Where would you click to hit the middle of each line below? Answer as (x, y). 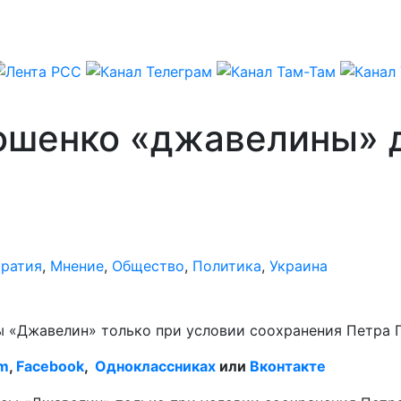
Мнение (77, 265)
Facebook (50, 366)
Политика (227, 265)
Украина (299, 265)
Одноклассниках (155, 366)
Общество (148, 265)
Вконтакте (288, 366)
